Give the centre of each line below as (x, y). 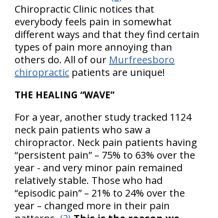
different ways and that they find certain (107, 34)
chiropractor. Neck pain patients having (106, 142)
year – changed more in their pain (92, 206)
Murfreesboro (142, 60)
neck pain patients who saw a (82, 130)
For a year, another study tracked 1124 (103, 117)
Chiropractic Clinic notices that (84, 9)
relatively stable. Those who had (89, 180)
